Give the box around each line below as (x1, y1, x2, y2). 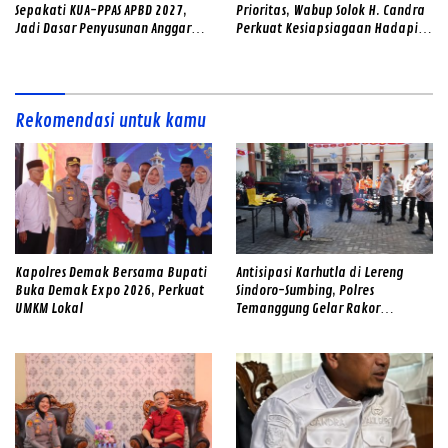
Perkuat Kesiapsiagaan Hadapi (236, 20, 418, 38)
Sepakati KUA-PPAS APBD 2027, (15, 2, 187, 20)
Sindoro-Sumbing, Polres (236, 281, 374, 299)
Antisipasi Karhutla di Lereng (236, 263, 403, 281)
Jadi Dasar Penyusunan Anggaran (15, 20, 206, 38)
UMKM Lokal (15, 299, 83, 317)
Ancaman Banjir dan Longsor (236, 38, 401, 56)
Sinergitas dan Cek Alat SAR (236, 317, 387, 335)
